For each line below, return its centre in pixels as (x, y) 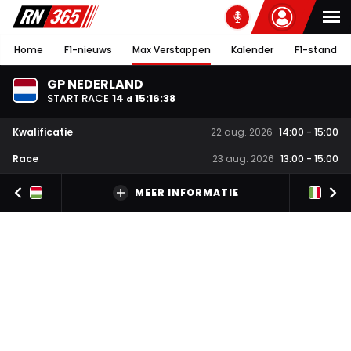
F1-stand (315, 49)
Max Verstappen (171, 49)
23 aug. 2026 (243, 159)
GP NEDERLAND (95, 84)
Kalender (253, 49)
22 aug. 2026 (242, 132)
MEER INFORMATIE (186, 193)
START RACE (78, 98)
